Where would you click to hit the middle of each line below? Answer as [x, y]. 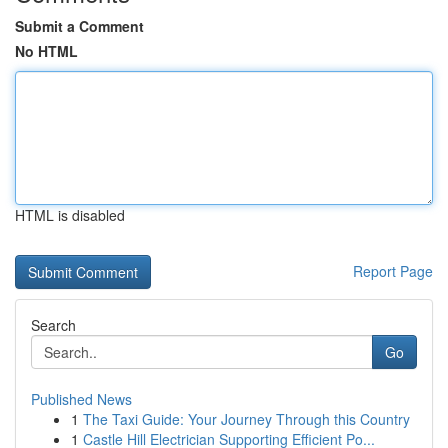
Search [53, 325]
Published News [81, 399]
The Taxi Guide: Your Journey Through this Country [246, 419]
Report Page [393, 271]
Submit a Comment [79, 26]
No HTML [46, 51]
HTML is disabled [70, 215]
